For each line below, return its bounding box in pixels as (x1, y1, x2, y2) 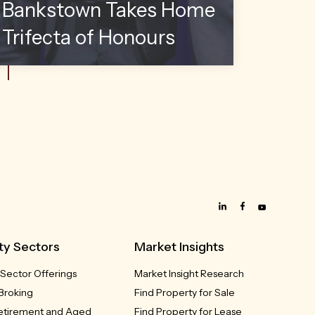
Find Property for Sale (134, 285, 235, 299)
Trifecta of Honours (2, 25, 176, 49)
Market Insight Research (134, 266, 244, 280)
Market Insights (134, 238, 224, 255)
